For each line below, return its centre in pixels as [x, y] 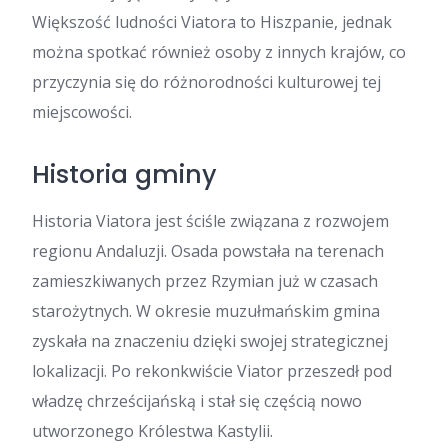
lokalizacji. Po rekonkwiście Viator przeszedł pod [212, 371]
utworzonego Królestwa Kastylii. [152, 431]
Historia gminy [124, 174]
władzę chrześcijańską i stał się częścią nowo [197, 401]
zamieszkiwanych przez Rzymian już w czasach [205, 281]
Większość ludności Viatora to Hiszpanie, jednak [212, 22]
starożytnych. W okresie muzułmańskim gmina [206, 311]
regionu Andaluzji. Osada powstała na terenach [208, 251]
